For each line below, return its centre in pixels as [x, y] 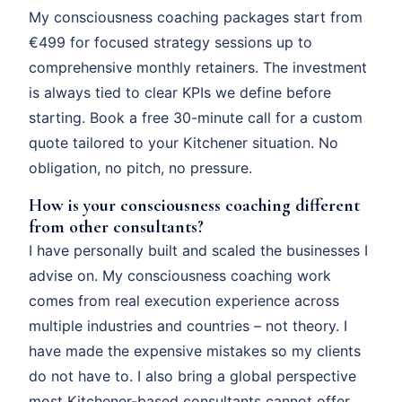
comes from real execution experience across [184, 300]
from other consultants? [116, 227]
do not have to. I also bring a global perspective [192, 376]
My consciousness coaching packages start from [196, 17]
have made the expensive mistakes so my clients [195, 350]
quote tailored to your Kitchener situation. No [184, 142]
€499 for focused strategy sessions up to [170, 42]
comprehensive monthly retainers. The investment [198, 67]
